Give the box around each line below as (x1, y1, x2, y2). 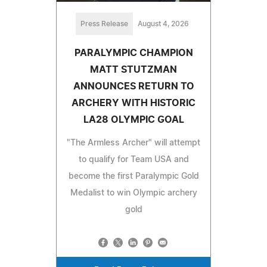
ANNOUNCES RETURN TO (73, 82, 194, 92)
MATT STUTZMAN (90, 65, 177, 75)
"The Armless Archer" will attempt (67, 139, 200, 148)
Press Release (80, 20, 128, 28)
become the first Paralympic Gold (68, 172, 199, 181)
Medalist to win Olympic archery (70, 189, 197, 198)
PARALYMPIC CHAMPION (74, 48, 193, 58)
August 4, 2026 (138, 20, 189, 28)
